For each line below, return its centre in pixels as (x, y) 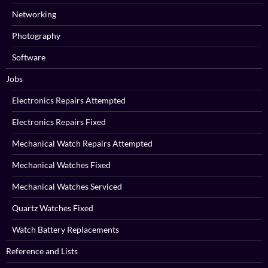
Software (29, 57)
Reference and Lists (42, 251)
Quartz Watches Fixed (53, 208)
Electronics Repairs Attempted (69, 100)
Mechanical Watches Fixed (61, 165)
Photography (36, 36)
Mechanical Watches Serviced (67, 187)
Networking (34, 14)
